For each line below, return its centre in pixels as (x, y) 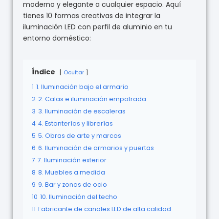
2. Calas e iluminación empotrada (92, 99)
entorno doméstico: (57, 38)
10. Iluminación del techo (78, 197)
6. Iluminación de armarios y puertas (96, 148)
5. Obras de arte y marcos (79, 136)
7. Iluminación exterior (72, 160)
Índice (43, 72)
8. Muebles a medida (71, 173)
